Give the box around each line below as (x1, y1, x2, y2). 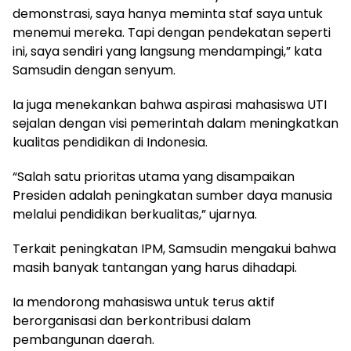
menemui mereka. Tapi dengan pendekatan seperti (13, 24, 331, 42)
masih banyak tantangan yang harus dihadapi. (13, 259, 297, 277)
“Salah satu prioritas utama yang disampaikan (13, 168, 295, 186)
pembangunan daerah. (13, 331, 154, 349)
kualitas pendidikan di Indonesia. (13, 133, 208, 152)
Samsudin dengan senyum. (13, 61, 175, 80)
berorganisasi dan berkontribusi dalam (13, 312, 251, 331)
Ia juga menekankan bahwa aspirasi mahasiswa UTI (13, 96, 327, 114)
